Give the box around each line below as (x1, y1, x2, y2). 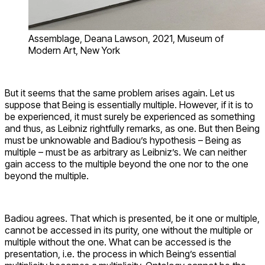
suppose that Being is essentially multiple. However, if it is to (5, 98, 253, 111)
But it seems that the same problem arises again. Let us (5, 86, 235, 99)
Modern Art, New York (28, 44, 120, 56)
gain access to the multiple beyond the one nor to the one (5, 157, 248, 170)
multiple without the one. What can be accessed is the (5, 235, 231, 248)
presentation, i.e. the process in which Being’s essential (5, 247, 236, 260)
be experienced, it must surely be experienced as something (5, 110, 255, 122)
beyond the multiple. (5, 169, 89, 182)
